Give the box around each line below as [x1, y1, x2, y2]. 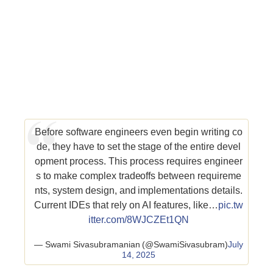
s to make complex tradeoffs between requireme [35, 171, 242, 182]
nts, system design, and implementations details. [34, 185, 243, 196]
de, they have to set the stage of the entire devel [36, 141, 241, 152]
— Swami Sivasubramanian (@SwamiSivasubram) [34, 239, 229, 250]
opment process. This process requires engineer [35, 156, 243, 167]
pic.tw [218, 200, 243, 211]
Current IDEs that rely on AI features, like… [34, 200, 218, 211]
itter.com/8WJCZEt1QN [88, 214, 189, 225]
